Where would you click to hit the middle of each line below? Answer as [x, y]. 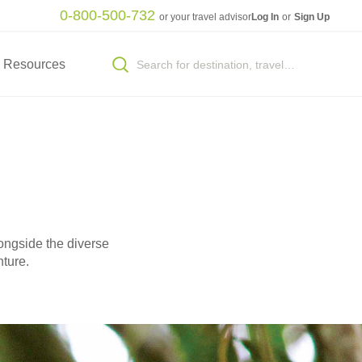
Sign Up [312, 17]
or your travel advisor [205, 17]
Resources [34, 64]
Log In [266, 17]
